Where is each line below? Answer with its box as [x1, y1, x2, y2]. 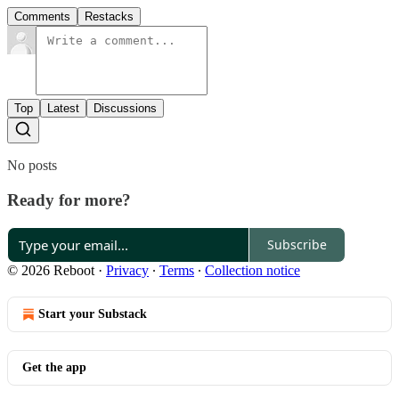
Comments [14, 10, 70, 24]
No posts [7, 158, 57, 174]
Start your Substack [38, 306, 147, 321]
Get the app [22, 360, 86, 374]
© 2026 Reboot [7, 262, 94, 278]
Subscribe [267, 236, 327, 254]
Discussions [94, 102, 157, 116]
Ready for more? [7, 190, 131, 209]
